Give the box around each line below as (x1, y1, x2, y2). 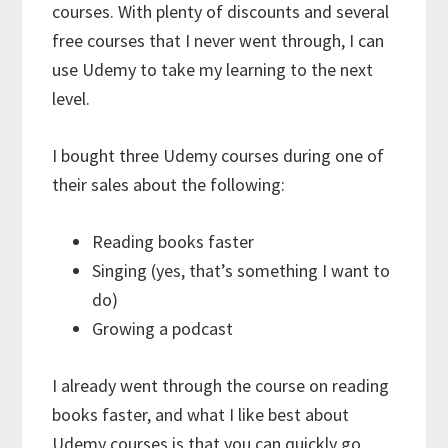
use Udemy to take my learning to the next (52, 58, 374, 82)
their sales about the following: (52, 173, 286, 197)
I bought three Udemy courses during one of (52, 144, 385, 168)
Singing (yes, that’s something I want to (92, 259, 391, 283)
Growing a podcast (92, 317, 234, 341)
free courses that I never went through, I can (52, 29, 385, 53)
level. (52, 87, 91, 111)
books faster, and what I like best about (52, 403, 350, 427)
